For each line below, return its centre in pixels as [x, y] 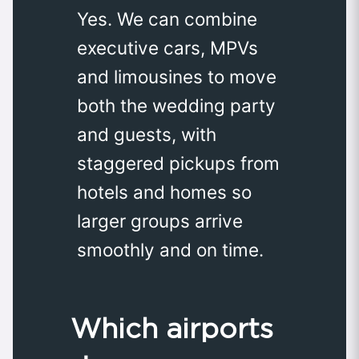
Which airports [172, 328]
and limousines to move [177, 76]
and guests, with [147, 134]
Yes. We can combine [167, 18]
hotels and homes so [164, 192]
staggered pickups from [178, 163]
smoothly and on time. [170, 249]
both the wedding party [176, 105]
